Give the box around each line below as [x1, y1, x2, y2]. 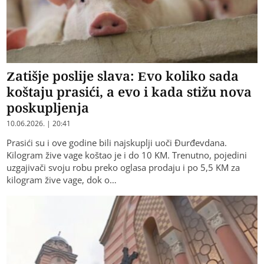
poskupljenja [6, 98, 90, 116]
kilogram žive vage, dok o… [6, 173, 117, 186]
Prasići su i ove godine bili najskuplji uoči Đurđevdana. [6, 136, 227, 148]
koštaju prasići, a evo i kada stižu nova [6, 82, 252, 100]
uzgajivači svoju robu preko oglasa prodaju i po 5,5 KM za [6, 161, 240, 173]
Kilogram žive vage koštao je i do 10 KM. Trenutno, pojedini [6, 148, 247, 161]
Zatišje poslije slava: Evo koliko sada [6, 66, 239, 84]
